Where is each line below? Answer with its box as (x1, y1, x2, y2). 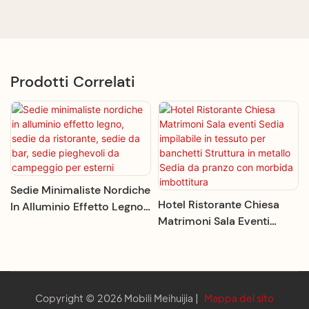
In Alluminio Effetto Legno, (10, 199, 146, 215)
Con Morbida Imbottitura (158, 280, 287, 295)
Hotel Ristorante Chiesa (158, 197, 279, 212)
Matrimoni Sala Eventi (158, 214, 270, 229)
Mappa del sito (202, 292, 274, 305)
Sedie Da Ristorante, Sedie (10, 216, 144, 231)
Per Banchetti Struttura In (158, 247, 286, 262)
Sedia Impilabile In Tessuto (158, 230, 294, 246)
